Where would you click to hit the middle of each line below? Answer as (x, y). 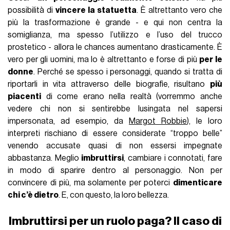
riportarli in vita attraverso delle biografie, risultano (109, 84)
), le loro (205, 121)
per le (211, 60)
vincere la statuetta (96, 11)
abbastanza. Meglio (45, 158)
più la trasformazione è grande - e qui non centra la (115, 23)
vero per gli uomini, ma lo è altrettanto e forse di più (104, 60)
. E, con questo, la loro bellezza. (115, 195)
